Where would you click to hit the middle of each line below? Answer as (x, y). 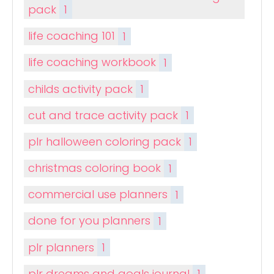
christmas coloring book (96, 168)
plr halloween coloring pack (106, 141)
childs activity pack (82, 89)
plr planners (63, 247)
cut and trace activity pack (105, 115)
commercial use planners (100, 194)
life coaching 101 (73, 36)
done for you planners (91, 221)
